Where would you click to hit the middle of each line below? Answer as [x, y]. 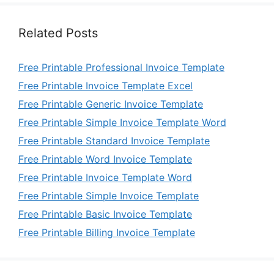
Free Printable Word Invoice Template [105, 159]
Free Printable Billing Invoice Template [107, 232]
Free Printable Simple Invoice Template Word [122, 122]
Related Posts [58, 33]
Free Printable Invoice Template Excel [106, 86]
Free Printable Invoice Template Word [105, 177]
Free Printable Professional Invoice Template [121, 67]
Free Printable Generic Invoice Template [111, 104]
